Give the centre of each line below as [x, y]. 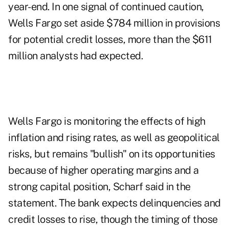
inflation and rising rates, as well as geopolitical [114, 138]
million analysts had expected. [75, 56]
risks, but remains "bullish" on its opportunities [112, 154]
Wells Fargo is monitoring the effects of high [107, 121]
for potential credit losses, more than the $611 [110, 40]
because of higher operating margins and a [104, 170]
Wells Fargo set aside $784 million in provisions [114, 23]
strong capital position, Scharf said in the [99, 187]
